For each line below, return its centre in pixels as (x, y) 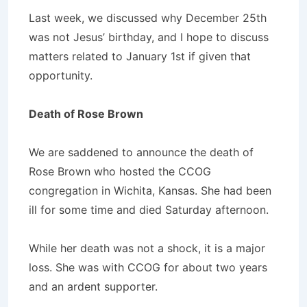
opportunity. (61, 75)
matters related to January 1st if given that (140, 56)
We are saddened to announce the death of (141, 152)
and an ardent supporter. (93, 286)
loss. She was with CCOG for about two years (148, 267)
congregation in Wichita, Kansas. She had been (150, 190)
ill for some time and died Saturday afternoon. (149, 209)
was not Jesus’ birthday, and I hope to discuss (149, 37)
